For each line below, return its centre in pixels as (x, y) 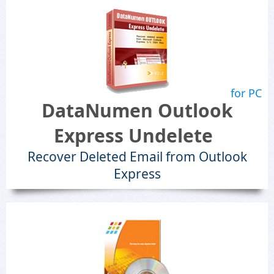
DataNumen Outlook (137, 110)
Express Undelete (133, 135)
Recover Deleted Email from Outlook (137, 157)
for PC (246, 93)
